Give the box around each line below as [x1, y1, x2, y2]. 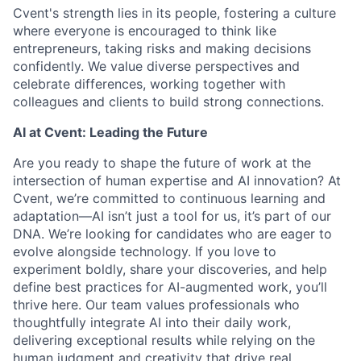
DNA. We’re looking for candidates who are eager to [13, 226, 332, 242]
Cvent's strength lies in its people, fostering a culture [13, 5, 336, 21]
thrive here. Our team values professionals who [13, 297, 300, 313]
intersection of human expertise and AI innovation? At [13, 172, 341, 189]
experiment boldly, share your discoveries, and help [13, 261, 327, 277]
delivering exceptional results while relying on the [13, 332, 315, 348]
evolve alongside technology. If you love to [13, 243, 276, 259]
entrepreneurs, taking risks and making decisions [13, 40, 311, 56]
